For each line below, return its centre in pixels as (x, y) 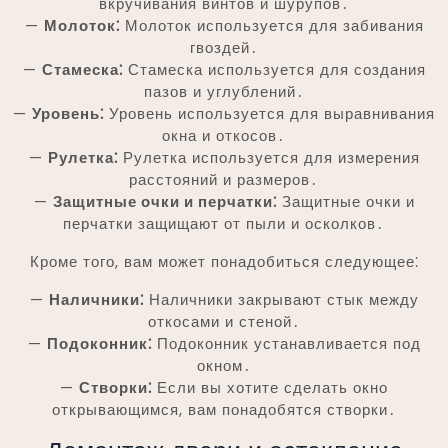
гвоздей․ (224, 47)
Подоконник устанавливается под (286, 343)
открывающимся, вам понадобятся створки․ (224, 409)
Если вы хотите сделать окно (270, 387)
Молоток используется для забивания (271, 25)
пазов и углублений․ (224, 91)
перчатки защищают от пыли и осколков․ (224, 223)
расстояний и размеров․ (224, 179)
